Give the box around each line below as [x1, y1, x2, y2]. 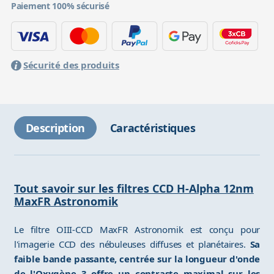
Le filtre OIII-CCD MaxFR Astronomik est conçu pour [13, 223, 261, 236]
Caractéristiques [109, 120, 196, 136]
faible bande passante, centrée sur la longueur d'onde [13, 253, 261, 265]
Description [25, 120, 85, 136]
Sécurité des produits [23, 59, 119, 72]
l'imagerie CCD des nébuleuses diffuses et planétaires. [13, 238, 250, 251]
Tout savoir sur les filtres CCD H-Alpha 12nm [13, 181, 254, 196]
